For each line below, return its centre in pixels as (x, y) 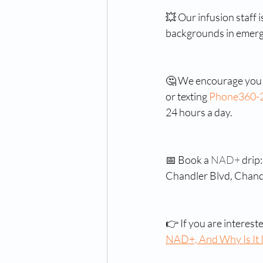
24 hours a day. (199, 112)
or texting (187, 97)
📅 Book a (188, 160)
